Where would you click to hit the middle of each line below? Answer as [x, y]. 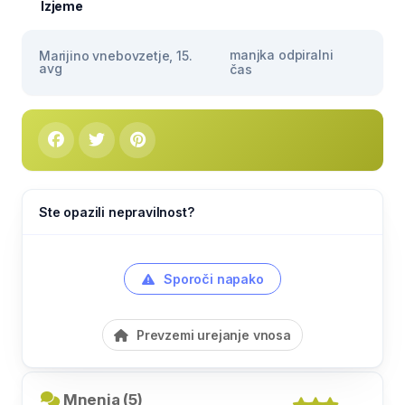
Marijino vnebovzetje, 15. [116, 55]
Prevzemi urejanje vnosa [212, 334]
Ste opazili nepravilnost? [117, 212]
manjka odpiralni [282, 54]
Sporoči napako [212, 278]
